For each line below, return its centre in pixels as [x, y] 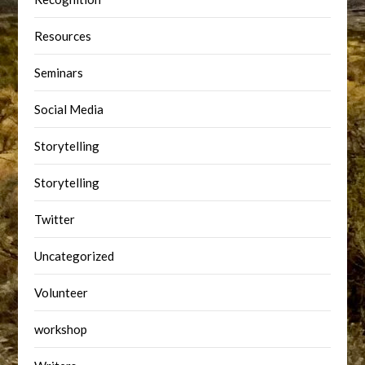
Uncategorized [75, 256]
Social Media [69, 109]
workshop [61, 329]
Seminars [59, 73]
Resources [63, 36]
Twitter [55, 219]
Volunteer [62, 292]
